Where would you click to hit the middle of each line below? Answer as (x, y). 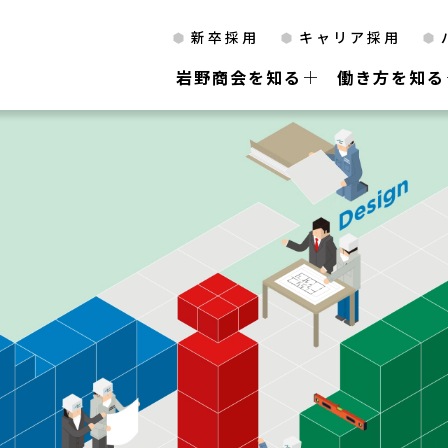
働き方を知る (391, 77)
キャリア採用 (350, 37)
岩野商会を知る (239, 77)
